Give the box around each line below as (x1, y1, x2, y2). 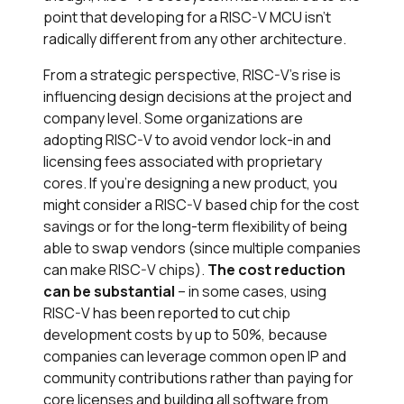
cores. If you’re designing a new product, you (43, 172, 337, 193)
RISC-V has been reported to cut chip (43, 302, 290, 323)
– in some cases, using (175, 280, 326, 301)
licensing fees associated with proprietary (43, 151, 322, 171)
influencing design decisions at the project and (43, 86, 352, 106)
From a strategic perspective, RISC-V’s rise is (43, 64, 341, 85)
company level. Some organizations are (43, 107, 303, 128)
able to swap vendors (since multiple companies (43, 237, 361, 258)
